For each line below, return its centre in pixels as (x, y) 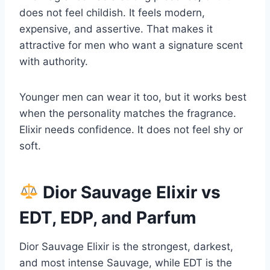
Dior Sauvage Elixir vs (129, 192)
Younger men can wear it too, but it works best (133, 97)
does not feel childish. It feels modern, (112, 12)
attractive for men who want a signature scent (131, 45)
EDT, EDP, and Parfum (108, 217)
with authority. (54, 61)
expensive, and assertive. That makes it (116, 29)
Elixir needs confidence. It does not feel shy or (131, 129)
